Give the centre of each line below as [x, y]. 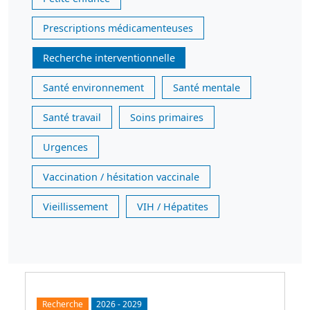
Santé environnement [93, 88]
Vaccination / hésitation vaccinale [121, 177]
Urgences [65, 147]
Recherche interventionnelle [109, 58]
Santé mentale [207, 88]
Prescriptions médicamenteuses [118, 28]
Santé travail [72, 117]
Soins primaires [167, 117]
